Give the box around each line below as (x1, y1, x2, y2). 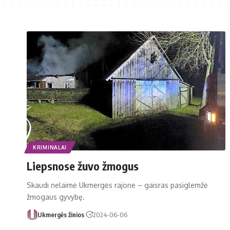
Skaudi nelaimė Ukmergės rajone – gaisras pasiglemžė (27, 180, 208, 189)
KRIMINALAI (33, 144, 67, 150)
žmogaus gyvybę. (27, 192, 85, 201)
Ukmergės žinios (37, 210, 84, 219)
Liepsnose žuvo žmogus (27, 158, 139, 173)
